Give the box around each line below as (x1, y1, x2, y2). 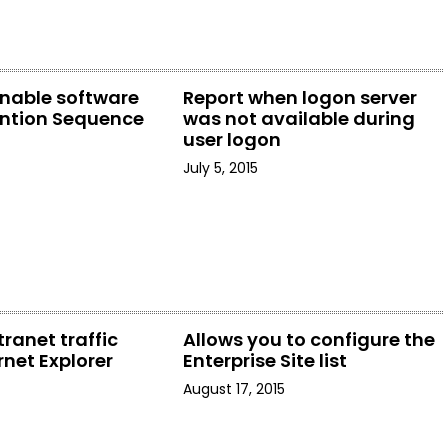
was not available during (182, 106, 415, 131)
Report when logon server (182, 85, 417, 110)
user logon (182, 127, 281, 152)
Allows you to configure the (182, 327, 435, 352)
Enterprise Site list (182, 348, 347, 373)
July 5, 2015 (182, 158, 258, 178)
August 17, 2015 (182, 379, 285, 399)
